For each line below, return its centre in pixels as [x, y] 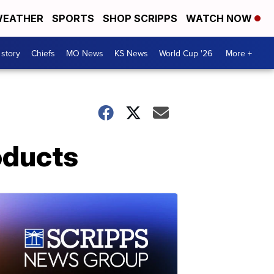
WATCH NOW [220, 18]
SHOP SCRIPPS [140, 18]
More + [239, 53]
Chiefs [43, 53]
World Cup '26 [186, 53]
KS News [131, 53]
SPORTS [73, 18]
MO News [85, 53]
